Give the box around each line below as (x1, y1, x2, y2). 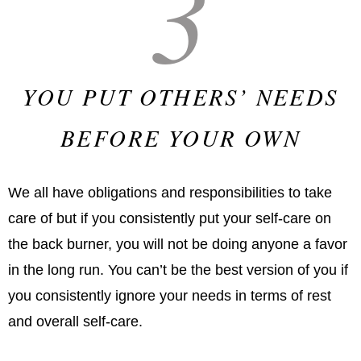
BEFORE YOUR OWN (60, 122, 301, 154)
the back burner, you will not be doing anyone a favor (8, 236, 347, 253)
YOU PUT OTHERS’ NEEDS (23, 81, 338, 113)
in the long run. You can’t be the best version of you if (8, 262, 348, 279)
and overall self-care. (8, 313, 143, 330)
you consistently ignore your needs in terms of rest (8, 288, 331, 305)
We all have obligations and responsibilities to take (8, 185, 332, 201)
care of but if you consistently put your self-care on (8, 210, 331, 227)
